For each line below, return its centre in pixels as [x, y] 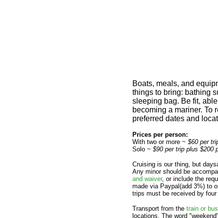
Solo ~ [143, 149]
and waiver [147, 179]
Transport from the [159, 209]
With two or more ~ [160, 142]
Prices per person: [160, 135]
